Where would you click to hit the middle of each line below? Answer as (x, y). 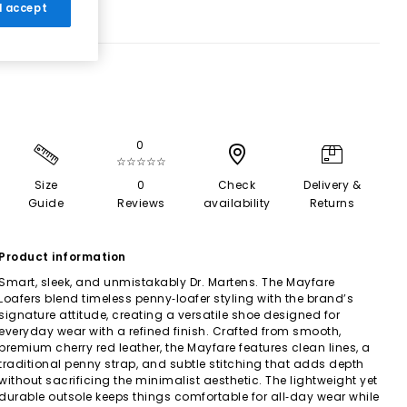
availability (237, 203)
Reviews (141, 203)
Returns (332, 203)
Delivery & (332, 185)
